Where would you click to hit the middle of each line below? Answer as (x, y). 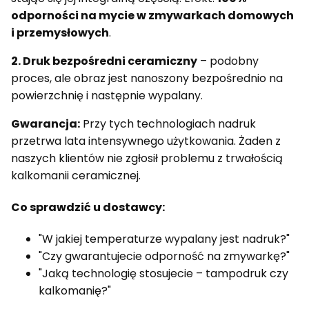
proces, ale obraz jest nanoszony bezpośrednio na (147, 78)
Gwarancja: (46, 123)
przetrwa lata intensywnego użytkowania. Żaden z (146, 141)
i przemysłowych (60, 32)
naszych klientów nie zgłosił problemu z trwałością (147, 158)
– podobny (228, 61)
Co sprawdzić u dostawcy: (88, 208)
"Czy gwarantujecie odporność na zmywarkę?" (164, 257)
